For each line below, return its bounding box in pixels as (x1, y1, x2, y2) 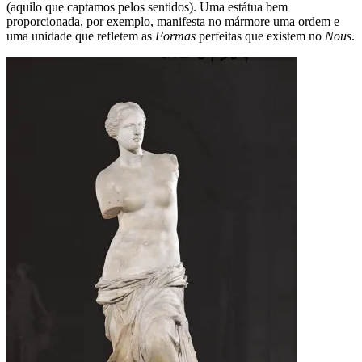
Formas (155, 29, 196, 44)
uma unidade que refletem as (6, 29, 155, 44)
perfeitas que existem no (196, 29, 325, 44)
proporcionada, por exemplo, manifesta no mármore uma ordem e (6, 15, 339, 29)
